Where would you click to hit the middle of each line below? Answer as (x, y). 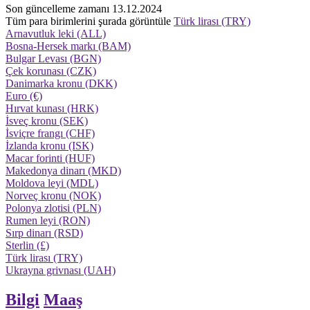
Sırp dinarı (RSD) (44, 233)
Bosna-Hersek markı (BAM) (68, 46)
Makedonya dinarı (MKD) (63, 171)
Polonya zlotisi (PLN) (53, 208)
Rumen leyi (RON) (48, 221)
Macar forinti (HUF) (50, 158)
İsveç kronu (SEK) (47, 121)
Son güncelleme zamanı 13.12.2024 (84, 9)
